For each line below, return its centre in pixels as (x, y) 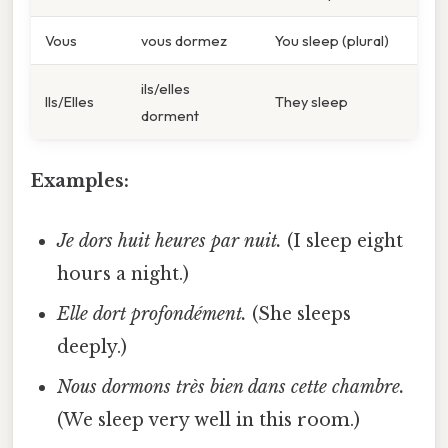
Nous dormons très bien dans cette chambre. (231, 386)
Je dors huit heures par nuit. (170, 240)
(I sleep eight (343, 240)
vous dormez (184, 41)
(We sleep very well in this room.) (209, 419)
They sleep (311, 102)
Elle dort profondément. (152, 313)
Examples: (80, 181)
